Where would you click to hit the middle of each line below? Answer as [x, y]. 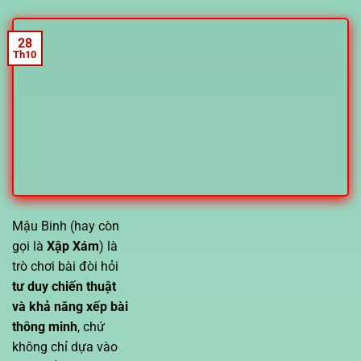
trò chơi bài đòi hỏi [65, 266]
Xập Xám [73, 246]
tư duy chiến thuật [64, 286]
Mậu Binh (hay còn [66, 226]
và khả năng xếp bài [70, 306]
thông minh [45, 326]
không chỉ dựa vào [65, 346]
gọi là [29, 246]
